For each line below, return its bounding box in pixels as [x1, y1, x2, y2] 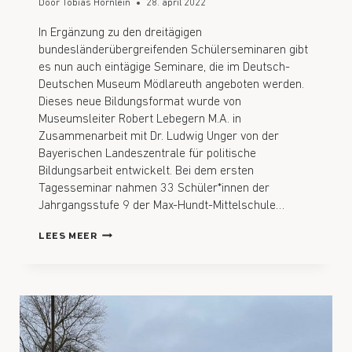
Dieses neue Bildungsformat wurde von [38, 95, 241, 108]
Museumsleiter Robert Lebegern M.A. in [38, 112, 241, 126]
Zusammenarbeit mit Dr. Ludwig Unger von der [38, 130, 279, 143]
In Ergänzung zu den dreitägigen [38, 26, 202, 39]
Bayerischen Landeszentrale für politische [38, 147, 256, 160]
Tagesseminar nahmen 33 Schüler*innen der [38, 181, 269, 195]
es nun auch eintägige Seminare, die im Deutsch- [38, 60, 290, 74]
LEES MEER [38, 230, 97, 241]
